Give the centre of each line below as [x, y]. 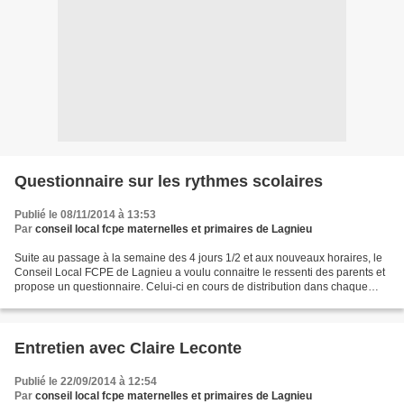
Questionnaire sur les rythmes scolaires [169, 181]
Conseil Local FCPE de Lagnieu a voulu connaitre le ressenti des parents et [200, 272]
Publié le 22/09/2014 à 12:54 [86, 381]
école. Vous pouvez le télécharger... [101, 301]
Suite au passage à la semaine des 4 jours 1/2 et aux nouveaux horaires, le [198, 258]
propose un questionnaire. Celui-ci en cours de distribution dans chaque [191, 287]
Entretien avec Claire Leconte [128, 348]
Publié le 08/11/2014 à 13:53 [85, 215]
